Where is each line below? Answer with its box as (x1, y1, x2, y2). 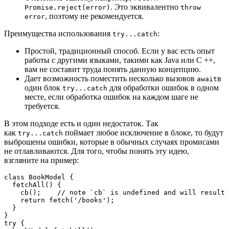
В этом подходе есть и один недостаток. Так (4, 119, 158, 128)
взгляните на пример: (4, 155, 79, 165)
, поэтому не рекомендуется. (45, 11, 144, 20)
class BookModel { (4, 173, 74, 181)
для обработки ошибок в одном (107, 83, 219, 92)
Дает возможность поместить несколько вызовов (25, 74, 197, 83)
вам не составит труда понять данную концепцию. (25, 64, 201, 74)
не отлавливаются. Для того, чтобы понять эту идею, (4, 146, 189, 155)
